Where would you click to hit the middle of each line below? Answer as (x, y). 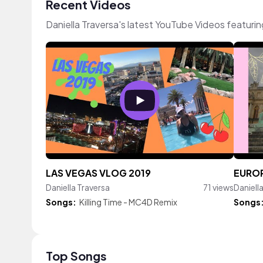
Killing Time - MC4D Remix (128, 202)
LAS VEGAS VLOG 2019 (98, 173)
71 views (218, 187)
